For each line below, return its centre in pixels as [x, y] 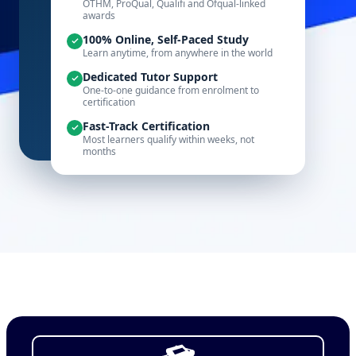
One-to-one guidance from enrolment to [171, 90]
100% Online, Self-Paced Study [166, 39]
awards [99, 15]
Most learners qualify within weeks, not [168, 139]
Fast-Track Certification [146, 126]
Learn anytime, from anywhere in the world [178, 52]
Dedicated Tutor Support [150, 76]
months [99, 151]
